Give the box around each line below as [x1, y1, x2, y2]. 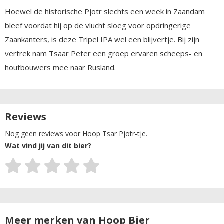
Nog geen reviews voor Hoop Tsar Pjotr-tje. [5, 128, 147, 138]
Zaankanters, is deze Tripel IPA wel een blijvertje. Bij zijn [5, 34, 199, 44]
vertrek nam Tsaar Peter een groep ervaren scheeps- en [5, 48, 202, 58]
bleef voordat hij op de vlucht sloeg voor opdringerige [5, 20, 191, 30]
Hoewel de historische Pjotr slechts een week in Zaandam [5, 6, 205, 16]
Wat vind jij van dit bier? [5, 140, 91, 150]
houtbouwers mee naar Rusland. [5, 62, 116, 72]
